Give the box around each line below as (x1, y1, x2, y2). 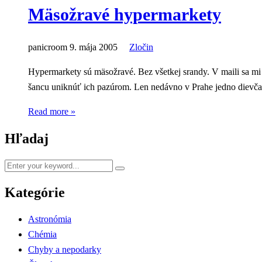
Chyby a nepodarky (28, 244, 101, 254)
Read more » (28, 106, 75, 116)
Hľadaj (5, 130, 49, 146)
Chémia (28, 229, 57, 239)
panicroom (28, 42, 67, 52)
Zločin (129, 42, 153, 52)
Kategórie (5, 184, 65, 200)
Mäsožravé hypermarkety (28, 5, 221, 24)
